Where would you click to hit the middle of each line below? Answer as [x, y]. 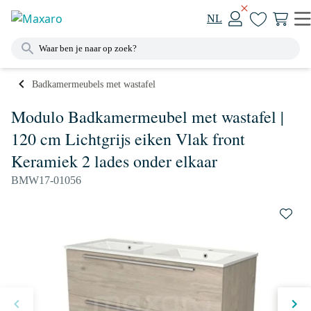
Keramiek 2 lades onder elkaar [114, 161]
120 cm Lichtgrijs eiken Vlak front [128, 139]
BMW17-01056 [46, 180]
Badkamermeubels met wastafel [94, 84]
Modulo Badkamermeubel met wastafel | [148, 117]
